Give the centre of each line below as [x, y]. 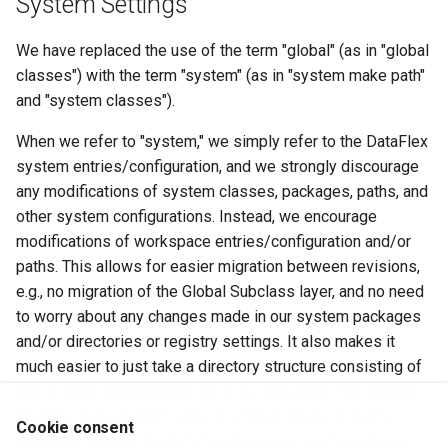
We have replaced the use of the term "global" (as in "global [222, 50]
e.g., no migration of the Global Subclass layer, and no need [220, 291]
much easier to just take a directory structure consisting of [219, 366]
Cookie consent [75, 427]
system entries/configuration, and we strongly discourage [217, 166]
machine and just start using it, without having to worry [203, 416]
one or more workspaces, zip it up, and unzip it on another [216, 391]
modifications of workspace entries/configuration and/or [213, 241]
